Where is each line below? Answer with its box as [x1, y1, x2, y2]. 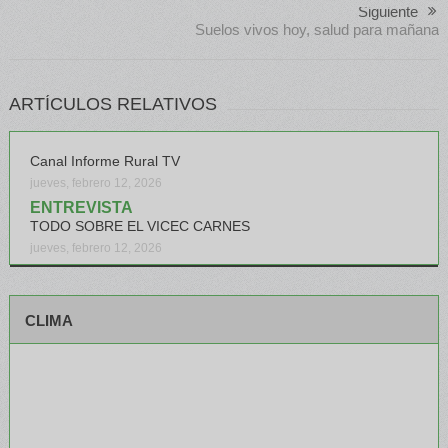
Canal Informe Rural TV [29, 152, 180, 169]
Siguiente [358, 2, 419, 20]
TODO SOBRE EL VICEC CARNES [29, 217, 250, 234]
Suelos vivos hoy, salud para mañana [195, 20, 440, 38]
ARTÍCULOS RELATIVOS [8, 93, 217, 114]
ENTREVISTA [29, 198, 133, 216]
